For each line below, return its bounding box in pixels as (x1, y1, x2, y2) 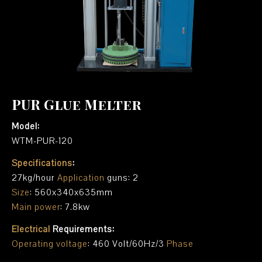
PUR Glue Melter (12, 95, 142, 113)
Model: (19, 120, 40, 132)
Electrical (12, 223, 50, 235)
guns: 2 (105, 172, 142, 184)
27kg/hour (12, 172, 57, 184)
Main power (12, 201, 60, 213)
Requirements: (50, 223, 118, 235)
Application (57, 172, 105, 184)
